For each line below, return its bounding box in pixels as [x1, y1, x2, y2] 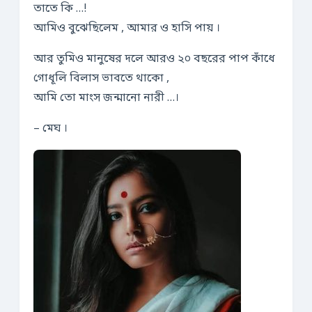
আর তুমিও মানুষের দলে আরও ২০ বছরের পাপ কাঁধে [33, 52, 275, 67]
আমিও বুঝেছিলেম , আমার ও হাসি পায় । [33, 21, 220, 36]
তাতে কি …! [33, 1, 86, 17]
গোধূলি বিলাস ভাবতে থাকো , [33, 71, 169, 86]
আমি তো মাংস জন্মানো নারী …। [33, 91, 179, 106]
